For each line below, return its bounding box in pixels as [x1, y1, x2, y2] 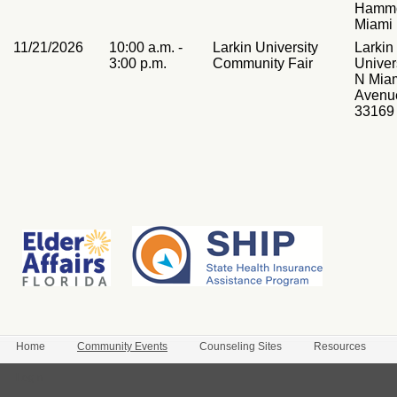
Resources [314, 340, 366, 353]
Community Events [77, 340, 167, 353]
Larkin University [213, 40, 318, 55]
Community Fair [213, 56, 313, 71]
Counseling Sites [199, 340, 282, 353]
